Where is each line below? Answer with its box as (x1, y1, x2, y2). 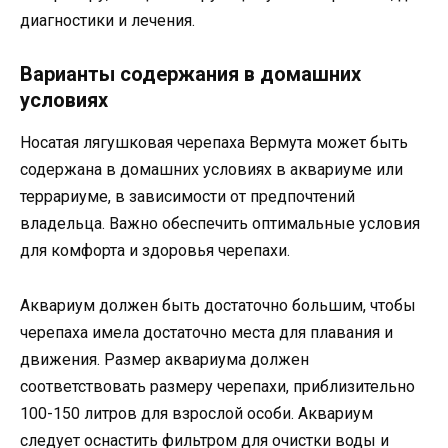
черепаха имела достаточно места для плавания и (20, 322, 393, 342)
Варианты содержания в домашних (20, 62, 361, 87)
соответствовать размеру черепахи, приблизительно (20, 376, 415, 396)
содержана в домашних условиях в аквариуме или (20, 160, 403, 180)
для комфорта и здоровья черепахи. (20, 241, 290, 261)
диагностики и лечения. (20, 11, 195, 31)
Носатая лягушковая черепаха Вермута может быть (20, 133, 408, 153)
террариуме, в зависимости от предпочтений (20, 187, 355, 207)
